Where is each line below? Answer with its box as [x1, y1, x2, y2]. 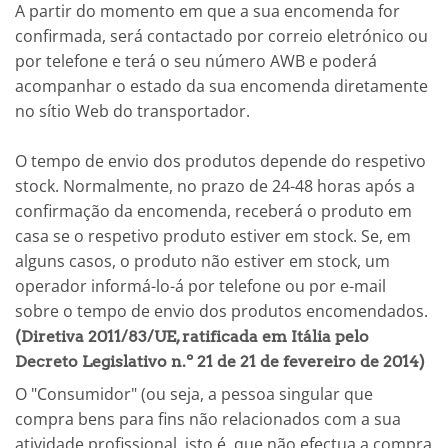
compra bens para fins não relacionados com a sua [15, 408, 401, 431]
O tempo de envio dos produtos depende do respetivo [15, 150, 426, 173]
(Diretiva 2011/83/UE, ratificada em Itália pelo [15, 327, 369, 347]
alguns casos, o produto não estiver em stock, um [15, 250, 390, 273]
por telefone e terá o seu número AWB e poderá [15, 50, 377, 73]
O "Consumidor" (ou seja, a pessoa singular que [15, 383, 373, 406]
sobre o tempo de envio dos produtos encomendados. [15, 300, 428, 323]
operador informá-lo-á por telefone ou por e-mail [15, 275, 386, 298]
